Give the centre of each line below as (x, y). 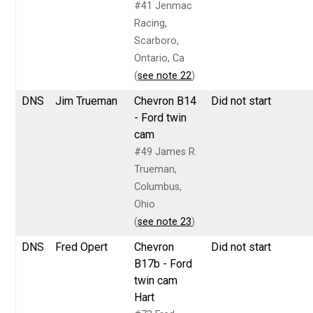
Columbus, (158, 187)
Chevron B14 (166, 101)
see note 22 (165, 75)
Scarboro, (157, 41)
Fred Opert (82, 247)
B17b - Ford (163, 263)
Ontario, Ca (160, 58)
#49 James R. (166, 152)
